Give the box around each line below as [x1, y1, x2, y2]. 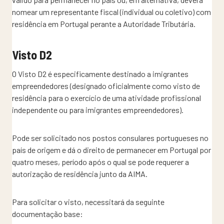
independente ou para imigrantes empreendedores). [12, 104, 183, 114]
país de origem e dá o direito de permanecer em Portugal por [12, 144, 211, 154]
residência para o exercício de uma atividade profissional [12, 92, 201, 102]
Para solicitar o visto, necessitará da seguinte [12, 196, 164, 206]
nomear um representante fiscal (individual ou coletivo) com [12, 6, 211, 16]
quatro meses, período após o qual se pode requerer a [12, 156, 189, 166]
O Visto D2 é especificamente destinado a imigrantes [12, 68, 188, 78]
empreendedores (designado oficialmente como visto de [12, 80, 200, 90]
